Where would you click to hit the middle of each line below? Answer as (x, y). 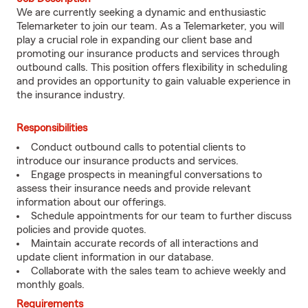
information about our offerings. (91, 202)
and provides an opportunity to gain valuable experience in (154, 81)
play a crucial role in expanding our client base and (134, 40)
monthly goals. (51, 285)
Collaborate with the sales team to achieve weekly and (158, 271)
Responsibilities (52, 128)
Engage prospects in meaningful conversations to (146, 175)
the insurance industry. (71, 95)
